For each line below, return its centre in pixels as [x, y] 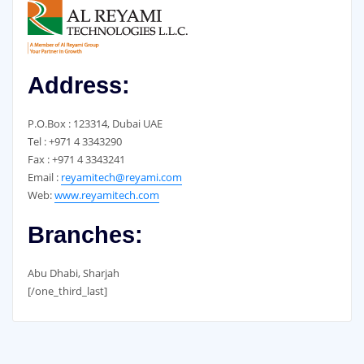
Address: [78, 86]
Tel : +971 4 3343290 [74, 142]
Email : [44, 178]
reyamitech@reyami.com [121, 178]
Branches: [85, 234]
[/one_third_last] [67, 290]
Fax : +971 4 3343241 [76, 160]
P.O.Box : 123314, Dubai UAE [95, 124]
